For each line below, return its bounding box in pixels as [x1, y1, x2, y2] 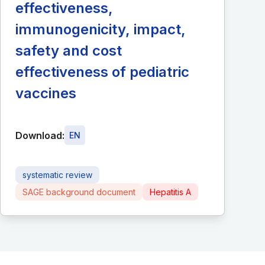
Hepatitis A [150, 187, 191, 198]
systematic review [22, 170, 92, 180]
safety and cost [15, 42, 122, 60]
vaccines [15, 85, 76, 102]
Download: [15, 129, 64, 141]
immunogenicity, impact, [15, 21, 186, 38]
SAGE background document [22, 187, 135, 198]
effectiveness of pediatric [15, 63, 189, 81]
